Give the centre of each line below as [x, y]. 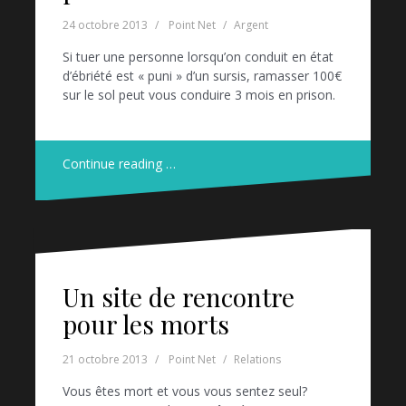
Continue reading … [119, 164]
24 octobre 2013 [105, 25]
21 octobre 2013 [105, 359]
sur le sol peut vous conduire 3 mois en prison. [199, 95]
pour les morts [146, 324]
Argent [251, 25]
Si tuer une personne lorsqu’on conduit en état [198, 57]
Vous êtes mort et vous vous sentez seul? [185, 391]
